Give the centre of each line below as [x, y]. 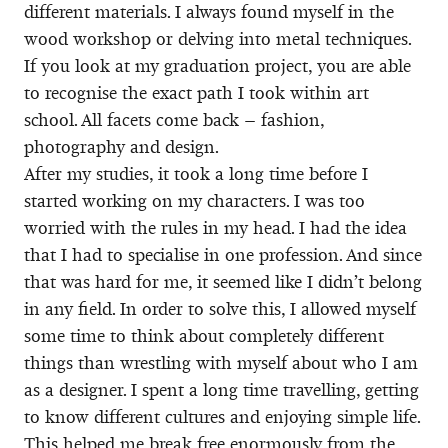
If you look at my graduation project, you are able [217, 65]
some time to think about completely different [204, 335]
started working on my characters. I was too [194, 200]
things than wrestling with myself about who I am [221, 362]
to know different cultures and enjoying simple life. [222, 416]
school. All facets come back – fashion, [174, 119]
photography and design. [121, 146]
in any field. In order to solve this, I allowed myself [220, 308]
